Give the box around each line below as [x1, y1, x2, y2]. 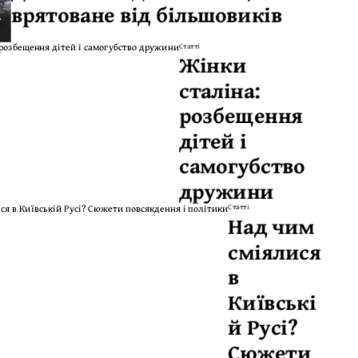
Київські [228, 285, 316, 317]
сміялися [228, 235, 321, 267]
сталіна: [179, 74, 261, 106]
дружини [179, 174, 274, 207]
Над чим [228, 209, 315, 242]
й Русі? [228, 310, 298, 343]
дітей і [179, 124, 247, 157]
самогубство [179, 149, 305, 181]
